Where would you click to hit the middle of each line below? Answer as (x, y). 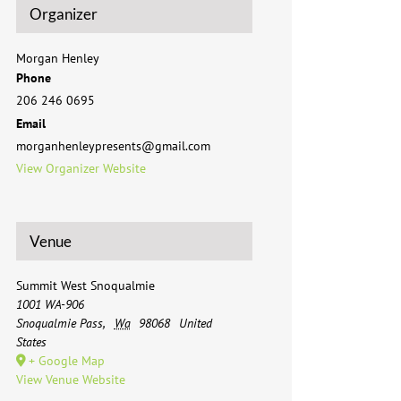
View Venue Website (71, 380)
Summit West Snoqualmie (85, 286)
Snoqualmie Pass (60, 323)
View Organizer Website (81, 168)
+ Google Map (67, 361)
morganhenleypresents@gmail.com (113, 146)
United (195, 323)
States (31, 342)
